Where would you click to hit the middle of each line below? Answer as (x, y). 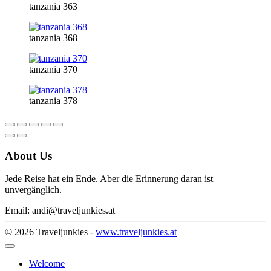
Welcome (47, 264)
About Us (28, 155)
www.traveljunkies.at (136, 232)
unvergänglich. (33, 190)
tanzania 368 (53, 38)
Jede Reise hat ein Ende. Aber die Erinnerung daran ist (109, 179)
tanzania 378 (53, 100)
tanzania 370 (53, 69)
